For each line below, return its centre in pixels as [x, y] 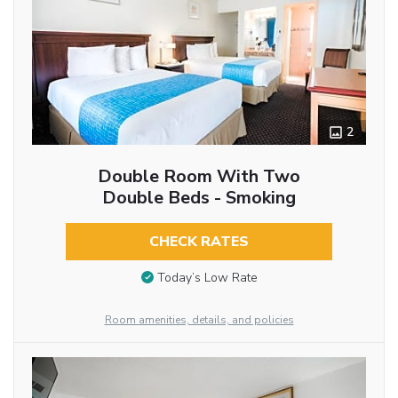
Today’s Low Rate [207, 278]
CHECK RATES [199, 241]
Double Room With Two [199, 176]
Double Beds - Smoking [199, 197]
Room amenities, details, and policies [199, 319]
